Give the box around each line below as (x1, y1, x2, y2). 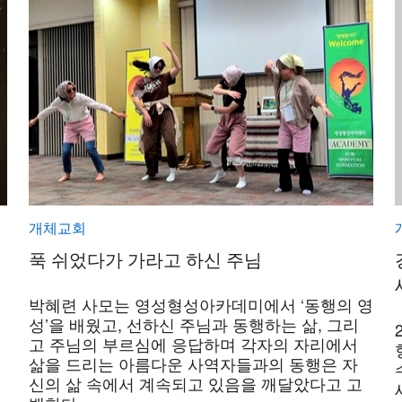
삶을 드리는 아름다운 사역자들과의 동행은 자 (29, 352, 358, 375)
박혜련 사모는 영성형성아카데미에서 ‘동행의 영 (29, 293, 373, 316)
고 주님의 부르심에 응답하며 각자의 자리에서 (29, 332, 358, 355)
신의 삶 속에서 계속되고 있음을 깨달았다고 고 (29, 371, 363, 395)
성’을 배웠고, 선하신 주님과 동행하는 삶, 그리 (29, 312, 359, 336)
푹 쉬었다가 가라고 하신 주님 (29, 245, 262, 272)
